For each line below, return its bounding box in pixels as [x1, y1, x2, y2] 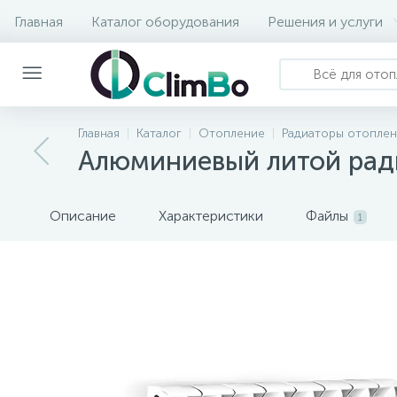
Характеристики [159, 207, 263, 224]
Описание [50, 207, 116, 224]
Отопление [198, 126, 265, 141]
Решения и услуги [268, 12, 383, 30]
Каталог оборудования [91, 12, 239, 30]
